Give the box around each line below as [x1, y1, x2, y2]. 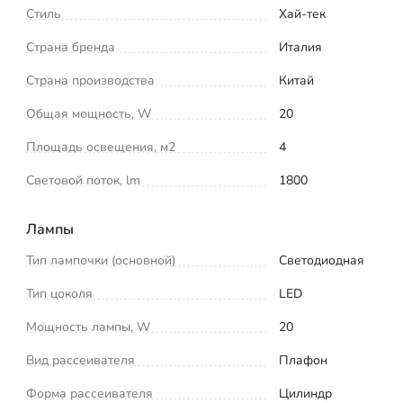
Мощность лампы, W [26, 318, 150, 336]
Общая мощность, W [26, 104, 151, 122]
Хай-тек [279, 4, 326, 22]
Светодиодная [279, 251, 364, 269]
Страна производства [26, 71, 155, 89]
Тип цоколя [26, 284, 93, 302]
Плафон [279, 351, 327, 369]
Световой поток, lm [26, 171, 140, 189]
